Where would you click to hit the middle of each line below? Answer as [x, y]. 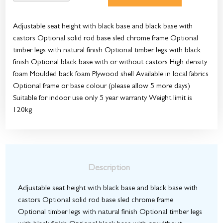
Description [109, 169]
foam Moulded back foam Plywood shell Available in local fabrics [111, 75]
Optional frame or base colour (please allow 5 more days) [102, 87]
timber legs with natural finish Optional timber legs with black [107, 51]
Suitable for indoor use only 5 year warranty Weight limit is [103, 99]
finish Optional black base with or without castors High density [110, 63]
